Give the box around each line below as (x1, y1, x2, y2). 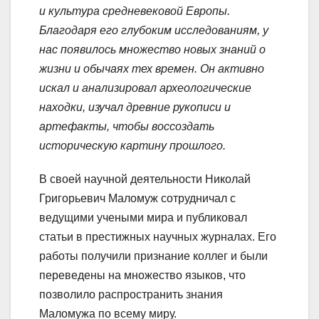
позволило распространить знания (39, 288, 223, 301)
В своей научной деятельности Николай (39, 173, 251, 186)
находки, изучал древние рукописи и (39, 101, 231, 114)
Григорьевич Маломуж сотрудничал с (39, 192, 236, 205)
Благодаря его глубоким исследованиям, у (39, 24, 268, 37)
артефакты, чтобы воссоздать (39, 120, 214, 133)
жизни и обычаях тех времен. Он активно (39, 63, 264, 75)
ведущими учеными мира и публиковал (39, 211, 247, 224)
